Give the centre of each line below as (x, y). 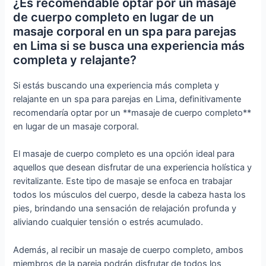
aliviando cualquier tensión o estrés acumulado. (108, 222)
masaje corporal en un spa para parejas (125, 32)
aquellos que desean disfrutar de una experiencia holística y (133, 168)
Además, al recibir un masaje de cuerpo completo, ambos (129, 250)
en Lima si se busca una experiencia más (129, 46)
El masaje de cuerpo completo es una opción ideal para (124, 154)
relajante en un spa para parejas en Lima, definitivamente (127, 99)
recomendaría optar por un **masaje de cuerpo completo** (132, 113)
